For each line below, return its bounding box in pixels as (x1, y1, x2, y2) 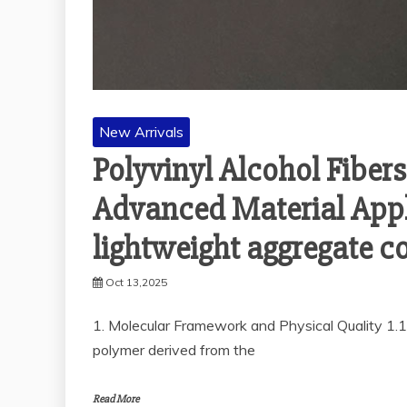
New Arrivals (99, 123, 184, 141)
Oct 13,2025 (105, 275, 167, 289)
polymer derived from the (93, 341, 255, 359)
